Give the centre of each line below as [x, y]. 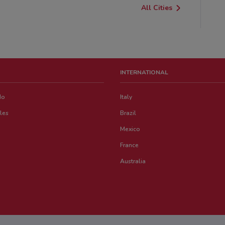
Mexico [130, 129]
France [130, 145]
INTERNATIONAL [144, 72]
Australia [133, 161]
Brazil [128, 113]
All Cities [157, 8]
